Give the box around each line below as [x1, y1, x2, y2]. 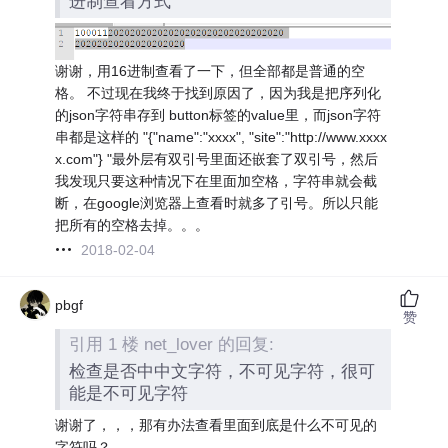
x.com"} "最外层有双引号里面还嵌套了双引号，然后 [55, 150, 379, 167]
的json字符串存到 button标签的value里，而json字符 [55, 106, 382, 123]
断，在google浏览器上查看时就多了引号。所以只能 [55, 194, 379, 211]
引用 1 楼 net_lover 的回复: [69, 335, 275, 355]
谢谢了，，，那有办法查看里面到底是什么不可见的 [55, 417, 378, 434]
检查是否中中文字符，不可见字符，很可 [69, 361, 376, 381]
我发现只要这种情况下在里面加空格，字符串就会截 [55, 172, 378, 189]
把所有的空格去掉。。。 [55, 216, 210, 233]
